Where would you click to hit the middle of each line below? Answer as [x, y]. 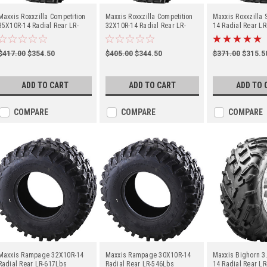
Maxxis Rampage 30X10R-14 [148, 255]
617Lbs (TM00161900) [140, 35]
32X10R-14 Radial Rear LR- [145, 26]
